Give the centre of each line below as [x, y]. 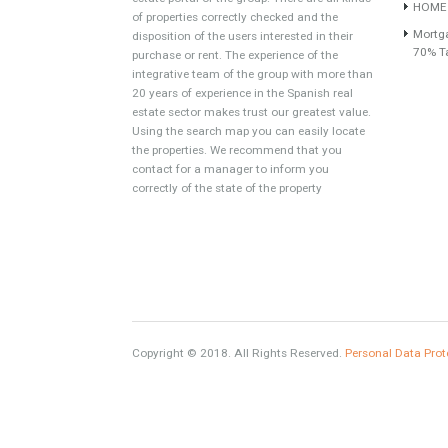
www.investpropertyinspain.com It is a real [271, 324]
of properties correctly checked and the [261, 367]
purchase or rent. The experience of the [261, 409]
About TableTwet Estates [257, 179]
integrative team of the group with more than [280, 430]
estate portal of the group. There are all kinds [279, 346]
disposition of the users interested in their [269, 388]
